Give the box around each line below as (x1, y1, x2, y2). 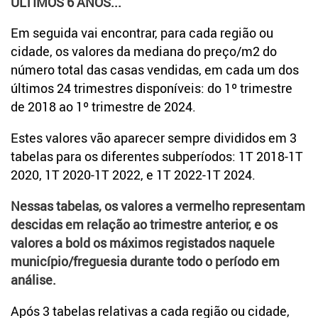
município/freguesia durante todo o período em (11, 253, 280, 270)
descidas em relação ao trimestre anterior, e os (11, 216, 278, 234)
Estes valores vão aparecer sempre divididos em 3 (11, 129, 297, 147)
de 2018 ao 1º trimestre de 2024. (11, 98, 196, 116)
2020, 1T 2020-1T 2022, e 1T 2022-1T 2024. (11, 166, 256, 184)
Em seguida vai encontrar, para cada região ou (11, 24, 273, 42)
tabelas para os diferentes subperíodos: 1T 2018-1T (11, 148, 303, 165)
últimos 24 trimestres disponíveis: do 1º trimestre (11, 79, 292, 97)
